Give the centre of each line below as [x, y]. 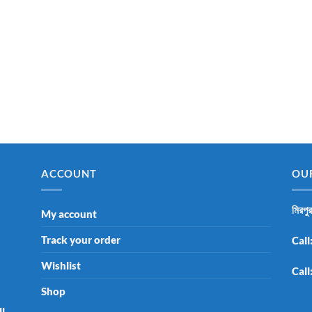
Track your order [81, 240]
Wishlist [61, 266]
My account [69, 214]
